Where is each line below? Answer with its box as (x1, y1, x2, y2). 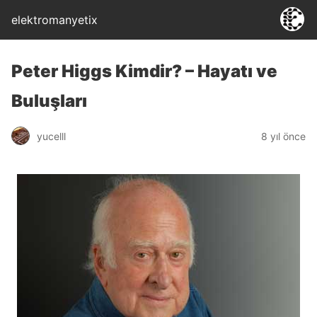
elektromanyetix (11, 13, 98, 27)
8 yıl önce (261, 129, 306, 142)
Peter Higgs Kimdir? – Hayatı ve (11, 61, 277, 81)
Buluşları (11, 91, 87, 111)
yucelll (37, 129, 66, 142)
